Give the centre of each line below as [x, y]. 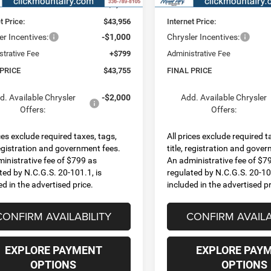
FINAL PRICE [190, 70]
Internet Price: [192, 21]
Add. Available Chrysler [224, 97]
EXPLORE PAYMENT [53, 250]
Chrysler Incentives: [204, 37]
